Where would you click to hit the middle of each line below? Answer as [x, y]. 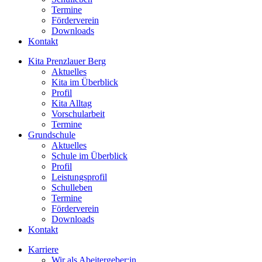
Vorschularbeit [78, 114]
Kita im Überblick [85, 82]
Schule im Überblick [89, 156]
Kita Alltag [72, 103]
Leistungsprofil [79, 177]
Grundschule [52, 135]
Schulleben [72, 187]
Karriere [43, 249]
